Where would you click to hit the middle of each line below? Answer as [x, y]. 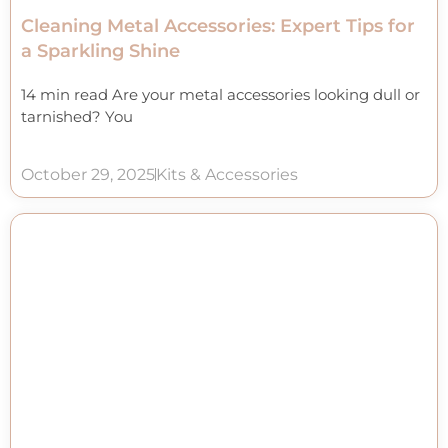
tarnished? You [77, 117]
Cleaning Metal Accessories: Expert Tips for [218, 26]
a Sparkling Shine [100, 51]
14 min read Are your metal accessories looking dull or [220, 95]
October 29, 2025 [88, 174]
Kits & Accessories [227, 174]
